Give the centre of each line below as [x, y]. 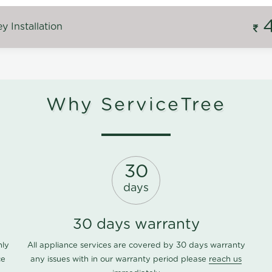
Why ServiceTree [136, 105]
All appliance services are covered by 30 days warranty [136, 246]
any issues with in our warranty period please [120, 260]
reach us [225, 260]
